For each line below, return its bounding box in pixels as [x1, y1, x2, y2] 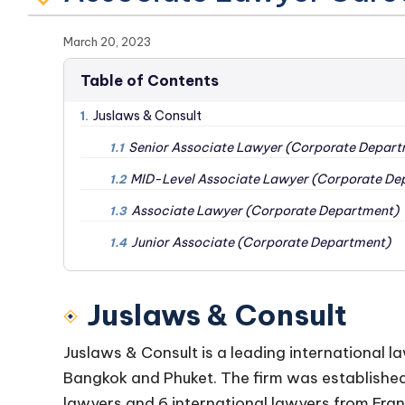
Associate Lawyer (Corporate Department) [131, 202, 399, 219]
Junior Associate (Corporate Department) [131, 234, 391, 250]
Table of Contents [80, 71, 219, 89]
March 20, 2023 [63, 34, 151, 49]
